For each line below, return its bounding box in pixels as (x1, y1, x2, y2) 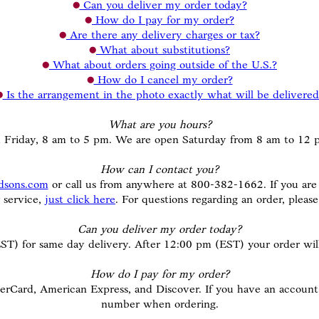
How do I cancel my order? (93, 75, 233, 86)
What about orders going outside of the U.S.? (49, 60, 277, 71)
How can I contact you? (100, 164, 219, 176)
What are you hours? (108, 120, 211, 131)
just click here (45, 194, 115, 206)
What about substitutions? (96, 45, 230, 56)
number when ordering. (100, 299, 219, 310)
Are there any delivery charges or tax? (66, 30, 260, 41)
